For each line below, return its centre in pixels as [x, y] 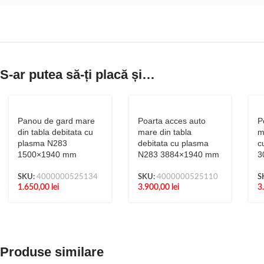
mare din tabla [164, 132]
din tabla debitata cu [55, 132]
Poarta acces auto [171, 121]
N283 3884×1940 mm [178, 154]
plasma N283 [42, 143]
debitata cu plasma [173, 143]
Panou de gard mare [56, 121]
